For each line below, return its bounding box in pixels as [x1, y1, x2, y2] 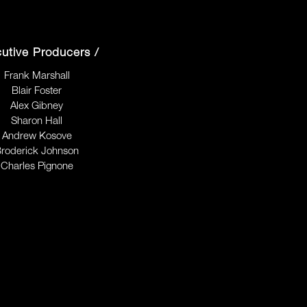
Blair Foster [12, 86, 62, 96]
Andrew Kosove [1, 131, 72, 141]
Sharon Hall [11, 116, 63, 126]
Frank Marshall [3, 71, 70, 81]
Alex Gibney [10, 101, 64, 111]
